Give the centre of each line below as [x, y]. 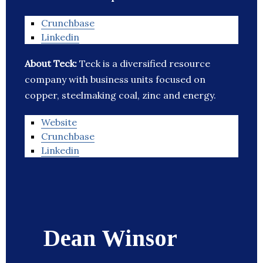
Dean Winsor [110, 238]
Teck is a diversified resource [145, 64]
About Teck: [52, 64]
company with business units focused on [115, 80]
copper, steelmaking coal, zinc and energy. [120, 95]
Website [59, 122]
